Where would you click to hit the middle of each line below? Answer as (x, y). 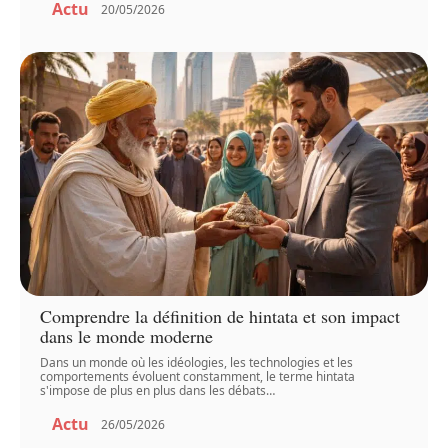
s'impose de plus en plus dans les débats (153, 391)
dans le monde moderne (127, 336)
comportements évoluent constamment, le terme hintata (198, 377)
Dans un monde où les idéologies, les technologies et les (197, 363)
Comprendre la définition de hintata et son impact (220, 316)
